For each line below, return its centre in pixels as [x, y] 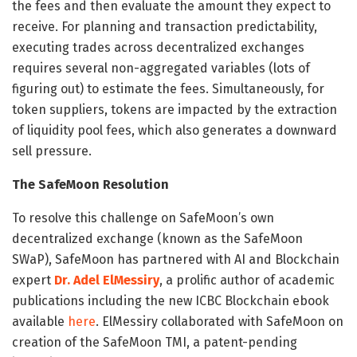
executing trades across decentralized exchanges [158, 47]
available [40, 321]
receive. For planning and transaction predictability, [165, 26]
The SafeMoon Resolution [90, 184]
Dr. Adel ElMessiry [107, 280]
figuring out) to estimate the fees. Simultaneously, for [168, 88]
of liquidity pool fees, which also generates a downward [175, 130]
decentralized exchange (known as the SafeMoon [157, 238]
